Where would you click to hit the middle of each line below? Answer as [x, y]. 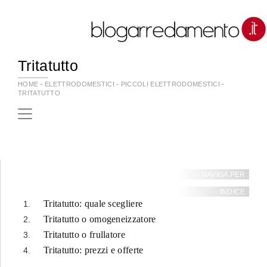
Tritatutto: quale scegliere [93, 204]
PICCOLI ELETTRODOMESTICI [170, 84]
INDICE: [233, 192]
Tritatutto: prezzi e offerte [94, 250]
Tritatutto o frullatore [84, 235]
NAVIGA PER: [224, 175]
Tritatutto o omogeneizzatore [100, 219]
